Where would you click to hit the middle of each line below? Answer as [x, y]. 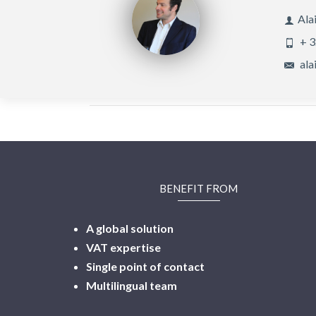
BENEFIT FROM [199, 188]
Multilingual [117, 285]
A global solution [130, 228]
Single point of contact [145, 266]
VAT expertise [123, 247]
